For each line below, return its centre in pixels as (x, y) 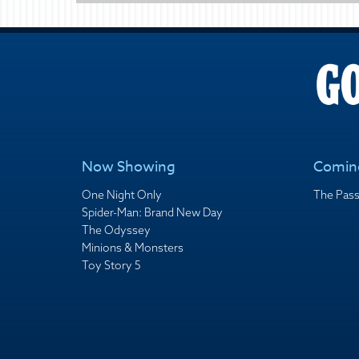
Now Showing (129, 167)
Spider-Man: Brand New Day (152, 212)
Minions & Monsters (133, 247)
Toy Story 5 (111, 265)
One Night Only (122, 194)
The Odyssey (116, 230)
